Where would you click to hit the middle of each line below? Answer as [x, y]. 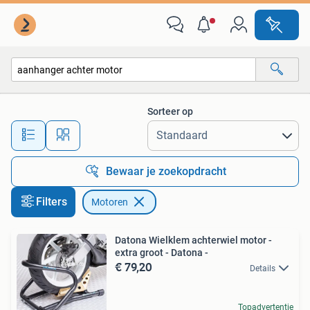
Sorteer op [170, 111]
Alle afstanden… [146, 129]
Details [263, 268]
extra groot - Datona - [162, 253]
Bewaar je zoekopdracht [166, 171]
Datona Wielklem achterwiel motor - [193, 240]
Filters [52, 202]
